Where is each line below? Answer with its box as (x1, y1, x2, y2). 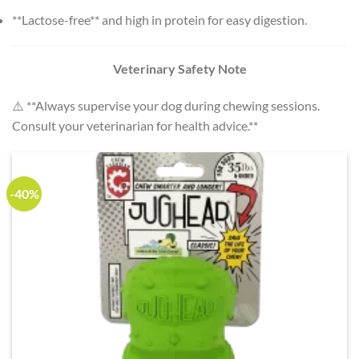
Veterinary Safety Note (112, 61, 247, 77)
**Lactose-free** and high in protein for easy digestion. (12, 11, 307, 27)
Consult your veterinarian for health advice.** (12, 118, 258, 134)
